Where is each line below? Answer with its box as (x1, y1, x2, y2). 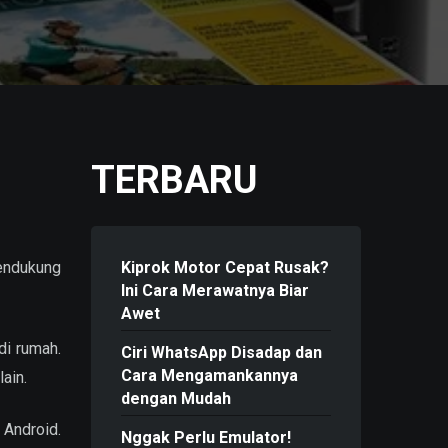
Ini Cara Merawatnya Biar (121, 281, 309, 301)
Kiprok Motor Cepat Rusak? (121, 258, 329, 278)
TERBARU (91, 158, 258, 202)
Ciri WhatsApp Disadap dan (121, 343, 322, 363)
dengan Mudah (121, 389, 231, 409)
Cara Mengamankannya (121, 366, 298, 386)
